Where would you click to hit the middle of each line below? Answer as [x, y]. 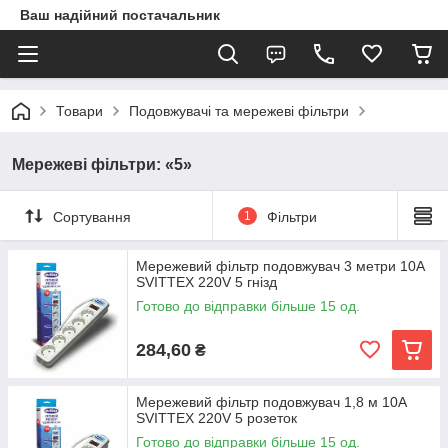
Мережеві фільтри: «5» [102, 164]
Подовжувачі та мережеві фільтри [239, 111]
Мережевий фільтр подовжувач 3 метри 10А [280, 266]
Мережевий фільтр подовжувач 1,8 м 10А [271, 402]
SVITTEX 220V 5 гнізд [206, 282]
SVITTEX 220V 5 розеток [216, 418]
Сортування [92, 216]
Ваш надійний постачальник [120, 15]
